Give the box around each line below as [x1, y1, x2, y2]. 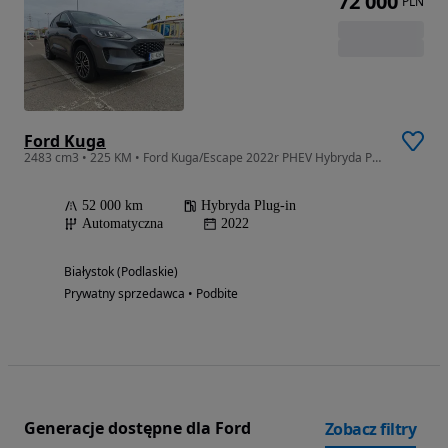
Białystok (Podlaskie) [64, 262, 178, 280]
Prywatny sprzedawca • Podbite [64, 284, 238, 302]
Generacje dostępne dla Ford [24, 417, 251, 440]
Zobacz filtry [324, 417, 416, 440]
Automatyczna [82, 215, 163, 231]
